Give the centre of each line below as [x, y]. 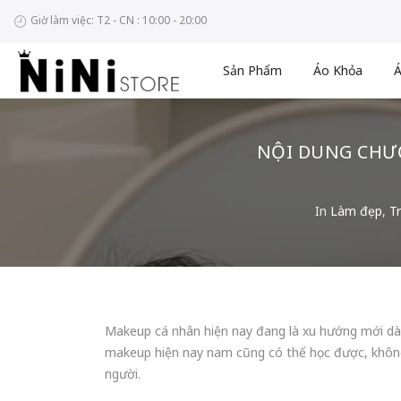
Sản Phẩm [253, 70]
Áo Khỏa [338, 70]
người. [123, 374]
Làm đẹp [356, 211]
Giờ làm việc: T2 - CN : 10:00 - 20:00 [117, 21]
